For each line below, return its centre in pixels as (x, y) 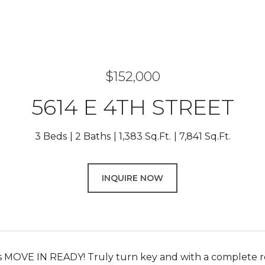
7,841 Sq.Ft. (205, 136)
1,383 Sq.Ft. (145, 136)
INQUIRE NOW (132, 178)
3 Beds (51, 136)
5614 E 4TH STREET (132, 107)
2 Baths (93, 136)
